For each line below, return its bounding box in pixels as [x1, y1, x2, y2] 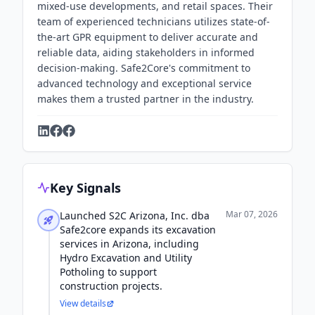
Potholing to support [60, 265, 157, 278]
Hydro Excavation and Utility [60, 251, 192, 264]
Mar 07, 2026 [226, 208, 278, 220]
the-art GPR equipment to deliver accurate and [37, 30, 258, 44]
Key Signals [50, 179, 121, 196]
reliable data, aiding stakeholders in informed [37, 46, 255, 59]
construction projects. [60, 279, 162, 292]
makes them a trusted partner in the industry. [37, 92, 254, 105]
